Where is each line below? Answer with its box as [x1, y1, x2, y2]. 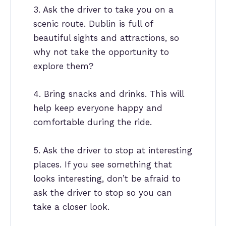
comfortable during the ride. [33, 117, 152, 128]
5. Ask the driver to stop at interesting [33, 145, 192, 155]
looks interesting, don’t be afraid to [33, 173, 181, 184]
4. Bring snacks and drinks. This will [33, 89, 184, 99]
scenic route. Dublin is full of [33, 19, 153, 29]
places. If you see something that [33, 159, 172, 169]
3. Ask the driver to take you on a [33, 5, 174, 15]
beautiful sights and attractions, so [33, 33, 179, 43]
